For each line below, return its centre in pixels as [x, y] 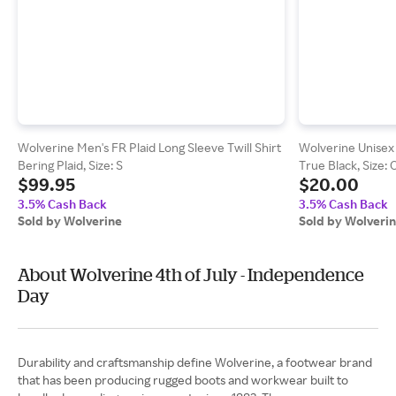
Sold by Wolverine [70, 221]
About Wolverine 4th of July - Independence [191, 274]
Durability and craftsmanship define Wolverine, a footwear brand [195, 362]
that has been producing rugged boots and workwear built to [183, 380]
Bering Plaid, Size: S [70, 165]
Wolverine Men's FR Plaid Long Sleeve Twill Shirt [149, 147]
